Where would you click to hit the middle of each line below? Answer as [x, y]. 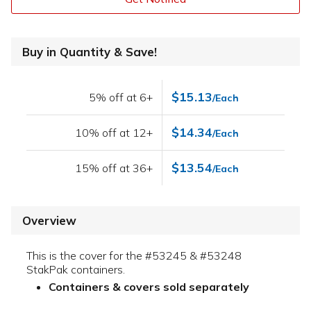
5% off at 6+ [121, 98]
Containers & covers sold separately [149, 287]
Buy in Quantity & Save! [90, 52]
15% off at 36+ [114, 168]
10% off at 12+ [114, 133]
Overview [49, 221]
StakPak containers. [76, 270]
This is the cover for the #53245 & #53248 [134, 256]
